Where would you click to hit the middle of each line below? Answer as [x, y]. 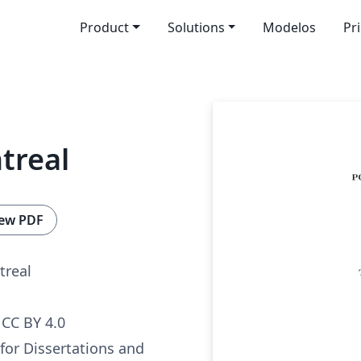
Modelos [290, 27]
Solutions [196, 27]
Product [104, 27]
